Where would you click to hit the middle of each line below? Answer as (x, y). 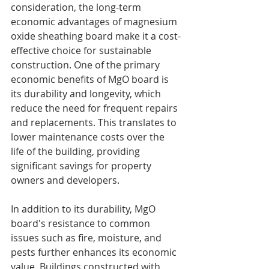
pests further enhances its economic (95, 252)
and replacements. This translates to (95, 122)
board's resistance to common (82, 223)
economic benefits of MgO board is (91, 79)
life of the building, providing (77, 151)
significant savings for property (82, 165)
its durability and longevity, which (87, 93)
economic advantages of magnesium (95, 21)
